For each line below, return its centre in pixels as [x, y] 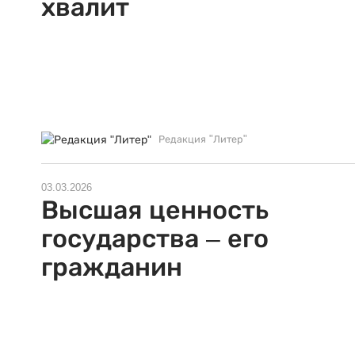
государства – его [155, 239]
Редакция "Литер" [203, 139]
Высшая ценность [155, 210]
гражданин [112, 267]
